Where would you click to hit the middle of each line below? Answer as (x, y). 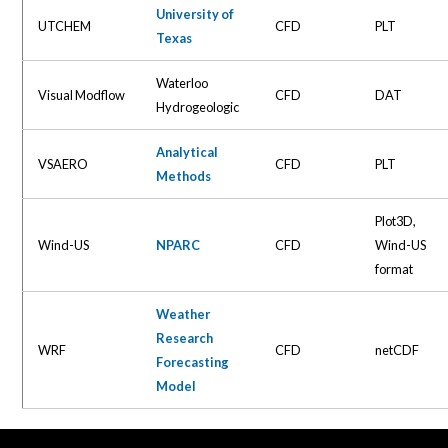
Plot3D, (396, 220)
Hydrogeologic (198, 106)
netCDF (397, 349)
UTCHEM (65, 25)
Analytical (187, 151)
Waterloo (182, 82)
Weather (183, 313)
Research (185, 337)
